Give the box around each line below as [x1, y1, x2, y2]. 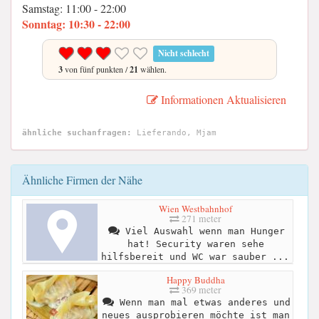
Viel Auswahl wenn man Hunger [119, 225, 285, 236]
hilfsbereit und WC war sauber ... [100, 251, 289, 262]
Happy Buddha [166, 273, 225, 286]
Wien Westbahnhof [159, 202, 232, 215]
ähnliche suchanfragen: [22, 128, 132, 137]
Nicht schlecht [158, 47, 210, 59]
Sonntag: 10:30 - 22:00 [22, 16, 130, 32]
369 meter [179, 283, 221, 296]
